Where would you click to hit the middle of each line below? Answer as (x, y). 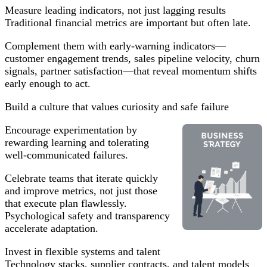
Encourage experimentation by (71, 130)
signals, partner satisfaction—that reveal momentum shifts (131, 71)
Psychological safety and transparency (87, 215)
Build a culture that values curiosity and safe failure (117, 106)
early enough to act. (48, 83)
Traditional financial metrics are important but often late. (128, 22)
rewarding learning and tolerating (77, 142)
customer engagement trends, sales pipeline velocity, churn (132, 58)
